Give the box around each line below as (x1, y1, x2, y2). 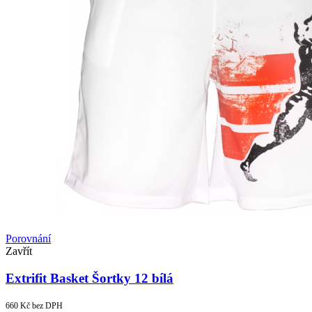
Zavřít (6, 244, 32, 257)
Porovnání (6, 232, 51, 244)
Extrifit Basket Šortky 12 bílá (6, 270, 173, 286)
